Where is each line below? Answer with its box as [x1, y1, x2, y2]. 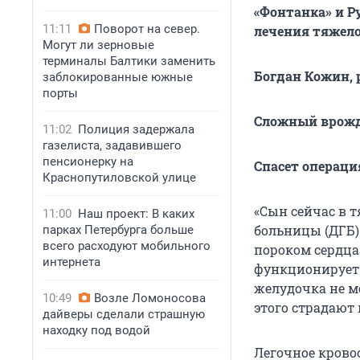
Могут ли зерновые [43, 38, 154, 52]
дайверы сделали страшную [43, 307, 205, 321]
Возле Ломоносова [94, 291, 206, 305]
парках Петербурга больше [43, 223, 194, 237]
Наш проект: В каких [78, 207, 194, 221]
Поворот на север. [94, 22, 200, 36]
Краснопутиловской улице [43, 170, 196, 185]
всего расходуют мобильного [43, 239, 211, 253]
